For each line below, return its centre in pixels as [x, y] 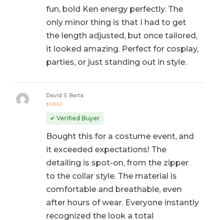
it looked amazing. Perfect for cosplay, [122, 49]
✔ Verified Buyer [75, 118]
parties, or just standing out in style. [116, 62]
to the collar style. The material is [111, 176]
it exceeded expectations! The [106, 150]
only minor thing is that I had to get [116, 22]
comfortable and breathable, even [114, 190]
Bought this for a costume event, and [120, 137]
